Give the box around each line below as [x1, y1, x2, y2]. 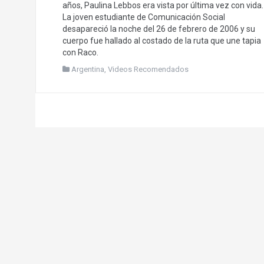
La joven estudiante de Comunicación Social [62, 12, 225, 22]
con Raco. [62, 48, 98, 58]
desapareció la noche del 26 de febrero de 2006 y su [62, 24, 255, 34]
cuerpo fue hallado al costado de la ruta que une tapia [62, 36, 261, 46]
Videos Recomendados [107, 65, 189, 74]
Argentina [71, 65, 104, 74]
